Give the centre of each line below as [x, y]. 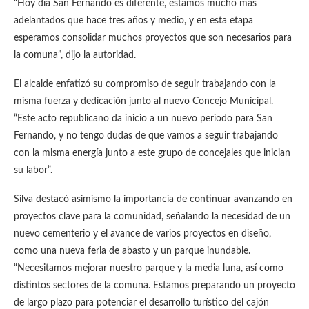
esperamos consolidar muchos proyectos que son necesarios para [153, 38]
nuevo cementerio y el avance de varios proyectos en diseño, [142, 234]
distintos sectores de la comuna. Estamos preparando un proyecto [154, 286]
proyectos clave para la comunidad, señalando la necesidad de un [152, 217]
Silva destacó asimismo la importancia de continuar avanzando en [153, 199]
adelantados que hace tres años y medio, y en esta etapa [133, 21]
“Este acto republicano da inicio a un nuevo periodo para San [143, 119]
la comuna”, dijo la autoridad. [75, 55]
